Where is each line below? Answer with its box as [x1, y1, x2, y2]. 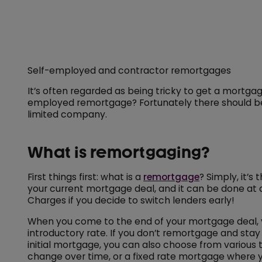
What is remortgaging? [27, 143, 211, 163]
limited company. [27, 108, 108, 121]
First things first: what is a [27, 171, 144, 184]
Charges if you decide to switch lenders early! [27, 194, 235, 207]
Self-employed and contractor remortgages [27, 64, 232, 77]
